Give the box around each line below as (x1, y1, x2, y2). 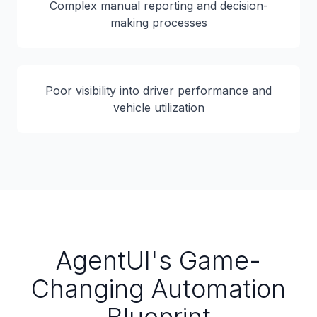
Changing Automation (31, 273, 286, 304)
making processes (110, 16, 207, 30)
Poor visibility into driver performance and (45, 83, 272, 98)
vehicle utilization (113, 100, 204, 115)
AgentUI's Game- (56, 245, 261, 276)
